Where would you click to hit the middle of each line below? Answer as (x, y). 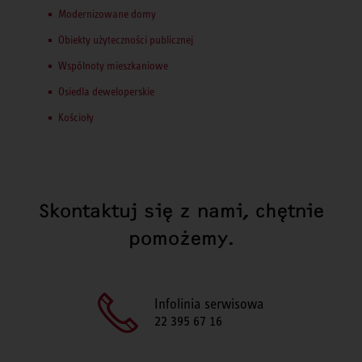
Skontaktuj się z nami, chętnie (181, 210)
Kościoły (76, 117)
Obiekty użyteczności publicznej (126, 39)
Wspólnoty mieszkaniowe (113, 65)
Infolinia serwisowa (209, 303)
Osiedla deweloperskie (106, 91)
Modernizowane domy (107, 13)
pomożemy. (181, 238)
